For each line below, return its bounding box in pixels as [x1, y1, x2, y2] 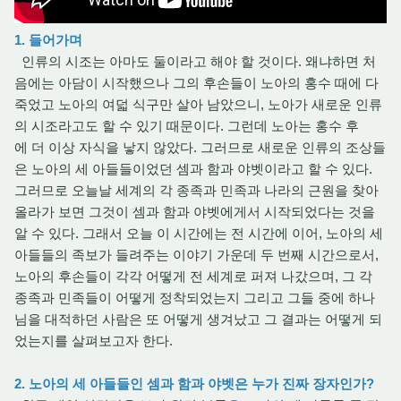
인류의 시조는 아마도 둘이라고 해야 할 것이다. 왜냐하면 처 [14, 54, 376, 69]
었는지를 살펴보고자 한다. [14, 333, 176, 348]
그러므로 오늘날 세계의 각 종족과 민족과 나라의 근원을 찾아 [14, 183, 379, 198]
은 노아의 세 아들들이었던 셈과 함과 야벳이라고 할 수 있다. [14, 161, 372, 176]
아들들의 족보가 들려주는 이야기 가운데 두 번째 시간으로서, [14, 247, 379, 262]
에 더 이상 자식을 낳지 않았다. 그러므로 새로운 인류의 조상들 [14, 140, 386, 155]
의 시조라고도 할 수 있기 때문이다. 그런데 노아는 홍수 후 [14, 118, 359, 133]
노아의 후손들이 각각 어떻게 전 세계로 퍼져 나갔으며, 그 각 [14, 269, 372, 284]
